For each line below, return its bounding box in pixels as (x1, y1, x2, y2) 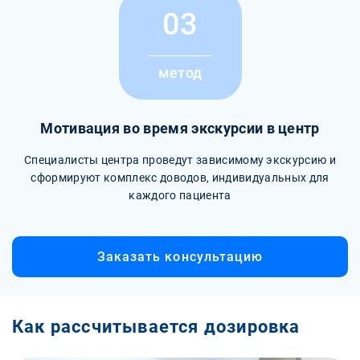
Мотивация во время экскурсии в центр (40, 119, 320, 137)
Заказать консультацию (96, 248, 264, 264)
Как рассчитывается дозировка (12, 316, 301, 337)
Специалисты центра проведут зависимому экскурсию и (23, 153, 336, 166)
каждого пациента (129, 188, 231, 202)
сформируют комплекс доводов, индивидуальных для (31, 170, 329, 184)
